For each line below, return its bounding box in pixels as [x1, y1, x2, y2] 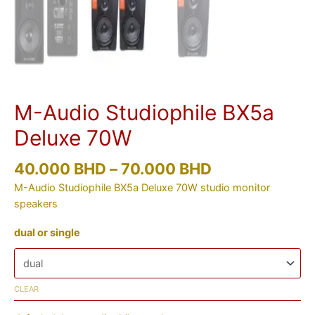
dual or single [14, 226, 80, 239]
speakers [14, 198, 58, 211]
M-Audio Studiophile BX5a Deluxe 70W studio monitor [14, 181, 270, 195]
